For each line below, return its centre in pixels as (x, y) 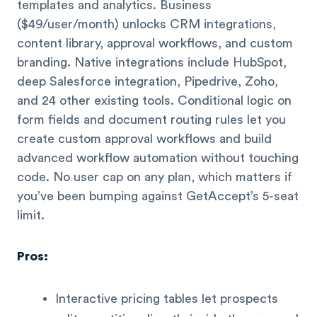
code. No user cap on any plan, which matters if (155, 177)
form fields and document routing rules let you (151, 119)
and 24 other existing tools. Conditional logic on (154, 100)
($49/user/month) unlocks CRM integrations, (146, 24)
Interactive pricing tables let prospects (167, 298)
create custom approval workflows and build (144, 138)
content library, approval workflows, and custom (155, 43)
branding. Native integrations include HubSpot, (152, 62)
